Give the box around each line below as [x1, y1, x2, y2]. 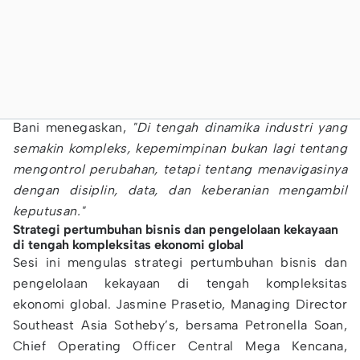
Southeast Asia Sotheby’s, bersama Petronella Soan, [13, 317, 347, 333]
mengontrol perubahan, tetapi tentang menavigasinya [13, 162, 347, 177]
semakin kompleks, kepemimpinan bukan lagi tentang [13, 141, 347, 156]
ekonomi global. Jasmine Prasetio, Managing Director [13, 297, 347, 312]
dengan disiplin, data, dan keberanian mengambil [13, 182, 347, 198]
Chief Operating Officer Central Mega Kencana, [13, 338, 347, 354]
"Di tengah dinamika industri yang [132, 120, 347, 135]
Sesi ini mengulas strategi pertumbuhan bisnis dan [13, 255, 347, 270]
